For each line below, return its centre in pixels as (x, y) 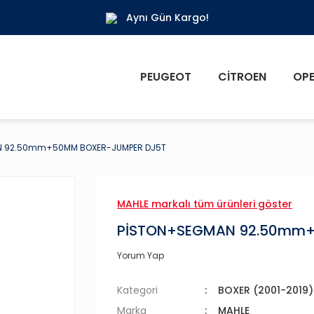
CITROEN (242, 77)
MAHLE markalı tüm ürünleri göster (205, 204)
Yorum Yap (141, 255)
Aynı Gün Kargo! (167, 17)
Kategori (137, 290)
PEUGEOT (166, 77)
